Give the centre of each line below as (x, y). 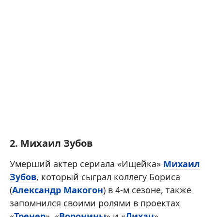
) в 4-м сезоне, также (147, 190)
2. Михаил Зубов (51, 143)
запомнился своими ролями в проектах (95, 203)
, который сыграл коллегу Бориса (108, 177)
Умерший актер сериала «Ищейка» (86, 163)
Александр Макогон (58, 190)
